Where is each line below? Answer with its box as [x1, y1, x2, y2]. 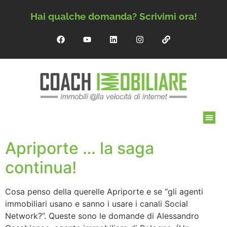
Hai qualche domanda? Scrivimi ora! [30, 10, 197, 22]
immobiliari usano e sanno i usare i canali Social [5, 199, 188, 209]
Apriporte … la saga [5, 138, 154, 159]
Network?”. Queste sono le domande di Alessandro [5, 211, 199, 221]
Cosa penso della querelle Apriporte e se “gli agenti [5, 186, 203, 197]
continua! [5, 158, 77, 178]
